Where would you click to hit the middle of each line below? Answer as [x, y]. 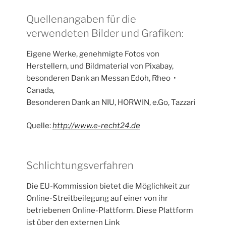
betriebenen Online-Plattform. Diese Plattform [110, 210]
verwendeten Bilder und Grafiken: [105, 33]
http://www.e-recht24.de [97, 126]
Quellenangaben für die [81, 19]
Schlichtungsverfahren [80, 165]
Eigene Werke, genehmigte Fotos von [93, 54]
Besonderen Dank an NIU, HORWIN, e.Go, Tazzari [111, 102]
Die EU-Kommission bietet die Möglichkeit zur [108, 186]
